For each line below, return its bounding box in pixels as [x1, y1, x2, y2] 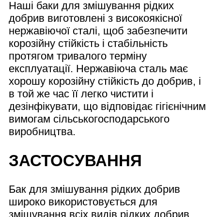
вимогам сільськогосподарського [9, 113, 170, 125]
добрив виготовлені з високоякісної [9, 12, 182, 25]
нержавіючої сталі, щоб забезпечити [9, 25, 187, 37]
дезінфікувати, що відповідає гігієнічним [9, 100, 206, 113]
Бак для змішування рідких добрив [9, 183, 180, 196]
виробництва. [9, 125, 76, 138]
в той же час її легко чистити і [9, 88, 154, 100]
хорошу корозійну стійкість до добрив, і [9, 75, 201, 88]
